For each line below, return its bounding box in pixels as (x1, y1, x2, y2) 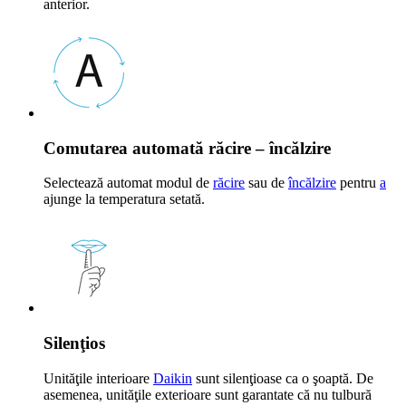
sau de (245, 175, 288, 191)
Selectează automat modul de (43, 175, 213, 191)
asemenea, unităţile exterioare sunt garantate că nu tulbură (43, 386, 372, 402)
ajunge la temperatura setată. (43, 191, 205, 208)
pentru (336, 175, 380, 191)
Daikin (153, 370, 192, 386)
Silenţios (43, 333, 105, 353)
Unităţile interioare (43, 370, 153, 386)
